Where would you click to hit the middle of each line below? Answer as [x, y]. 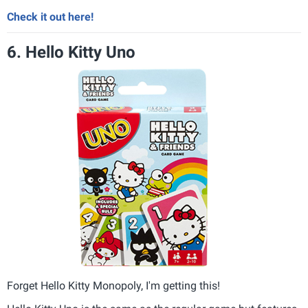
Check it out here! [50, 17]
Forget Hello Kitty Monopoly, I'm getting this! [113, 286]
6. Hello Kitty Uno [71, 52]
